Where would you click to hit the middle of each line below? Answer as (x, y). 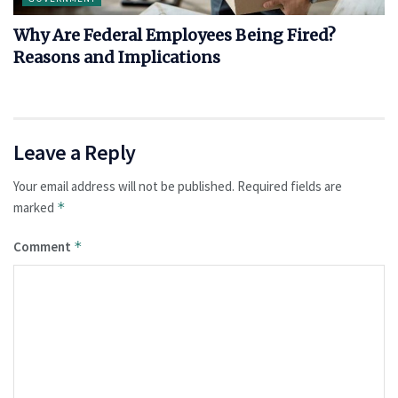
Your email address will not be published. (124, 187)
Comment (44, 247)
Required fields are (290, 187)
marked (35, 208)
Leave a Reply (75, 153)
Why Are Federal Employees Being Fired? (175, 36)
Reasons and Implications (117, 58)
